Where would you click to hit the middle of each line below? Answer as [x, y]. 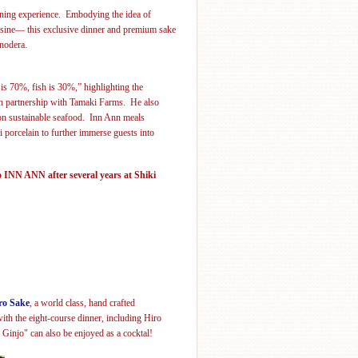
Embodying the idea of [108, 14]
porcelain [22, 132]
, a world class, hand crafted [82, 302]
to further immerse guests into [97, 132]
